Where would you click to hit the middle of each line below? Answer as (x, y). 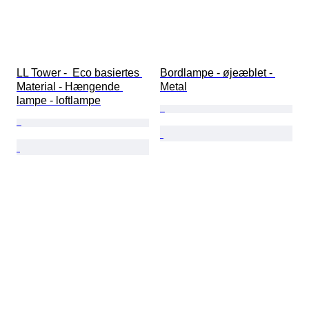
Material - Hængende (70, 87)
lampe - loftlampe (59, 101)
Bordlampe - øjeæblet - (218, 73)
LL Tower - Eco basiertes (79, 73)
